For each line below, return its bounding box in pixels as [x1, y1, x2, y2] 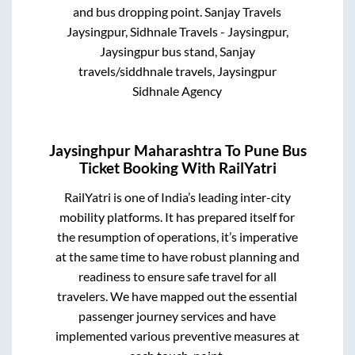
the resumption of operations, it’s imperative [56, 229, 298, 245]
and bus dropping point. [73, 4, 205, 19]
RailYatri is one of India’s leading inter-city [63, 189, 291, 205]
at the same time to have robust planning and [55, 249, 300, 265]
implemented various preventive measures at [55, 328, 300, 344]
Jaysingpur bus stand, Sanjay [99, 44, 255, 59]
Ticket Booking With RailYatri [78, 159, 277, 177]
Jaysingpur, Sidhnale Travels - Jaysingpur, [66, 24, 288, 39]
